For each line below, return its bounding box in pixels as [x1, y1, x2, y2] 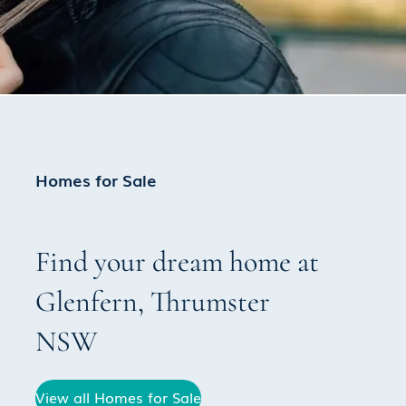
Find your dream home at [35, 243, 320, 279]
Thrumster [150, 283, 271, 319]
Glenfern [35, 283, 139, 319]
